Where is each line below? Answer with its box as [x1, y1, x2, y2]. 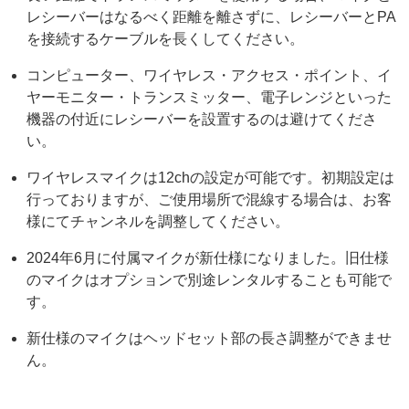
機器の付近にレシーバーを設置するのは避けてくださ [26, 110, 378, 127]
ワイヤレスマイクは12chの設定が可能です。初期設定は [26, 169, 395, 185]
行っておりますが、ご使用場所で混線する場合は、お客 [26, 191, 393, 207]
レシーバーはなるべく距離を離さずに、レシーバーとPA [26, 8, 397, 25]
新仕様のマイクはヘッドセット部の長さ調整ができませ [26, 330, 393, 346]
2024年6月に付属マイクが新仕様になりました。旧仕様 [26, 249, 390, 266]
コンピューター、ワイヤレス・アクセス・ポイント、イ [26, 67, 393, 83]
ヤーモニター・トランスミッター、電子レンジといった [26, 89, 393, 105]
